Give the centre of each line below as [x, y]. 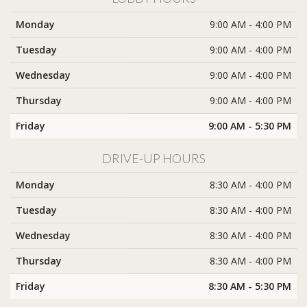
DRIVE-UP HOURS [153, 159]
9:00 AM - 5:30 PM [250, 126]
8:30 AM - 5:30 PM [250, 286]
